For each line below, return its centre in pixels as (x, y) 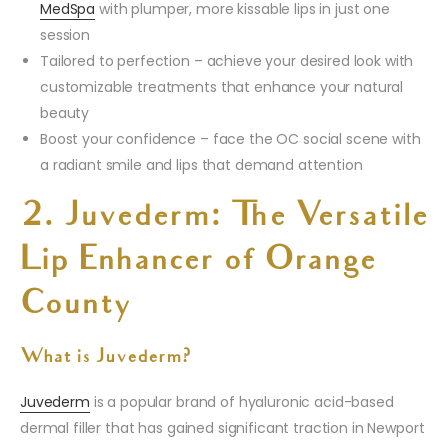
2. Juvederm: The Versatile (224, 218)
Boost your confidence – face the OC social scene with (230, 139)
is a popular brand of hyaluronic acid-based (241, 402)
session (65, 35)
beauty (65, 113)
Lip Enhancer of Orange (198, 262)
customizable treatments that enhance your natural (222, 87)
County (75, 306)
